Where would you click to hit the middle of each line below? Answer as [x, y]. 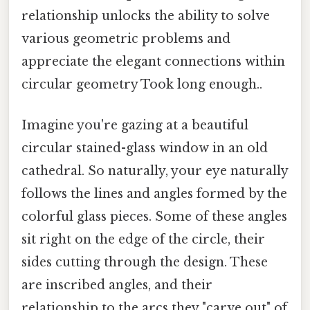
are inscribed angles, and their [117, 285]
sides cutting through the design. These [145, 263]
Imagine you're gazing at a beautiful [135, 126]
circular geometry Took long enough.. [142, 84]
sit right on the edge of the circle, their [143, 240]
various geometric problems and [126, 38]
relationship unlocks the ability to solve [146, 16]
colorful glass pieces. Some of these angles [154, 217]
